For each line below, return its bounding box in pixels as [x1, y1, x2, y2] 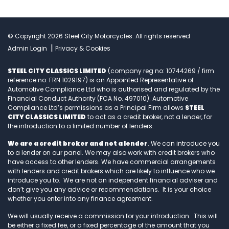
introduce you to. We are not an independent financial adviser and [8, 175, 218, 185]
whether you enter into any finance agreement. [8, 194, 153, 203]
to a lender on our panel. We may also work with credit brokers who [8, 148, 215, 157]
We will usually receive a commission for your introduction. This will [8, 211, 218, 220]
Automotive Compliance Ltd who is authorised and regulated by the [8, 84, 220, 94]
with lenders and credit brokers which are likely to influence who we [8, 166, 215, 175]
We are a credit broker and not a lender [8, 139, 148, 148]
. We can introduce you [148, 139, 220, 148]
